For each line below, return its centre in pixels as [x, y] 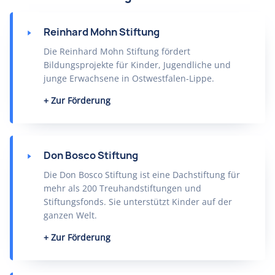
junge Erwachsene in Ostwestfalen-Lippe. [129, 78]
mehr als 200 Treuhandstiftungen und [122, 188]
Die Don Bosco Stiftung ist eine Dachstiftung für [142, 175]
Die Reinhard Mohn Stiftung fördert [117, 51]
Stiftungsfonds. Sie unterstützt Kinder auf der [138, 202]
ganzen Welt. [70, 215]
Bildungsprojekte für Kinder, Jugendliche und [137, 65]
